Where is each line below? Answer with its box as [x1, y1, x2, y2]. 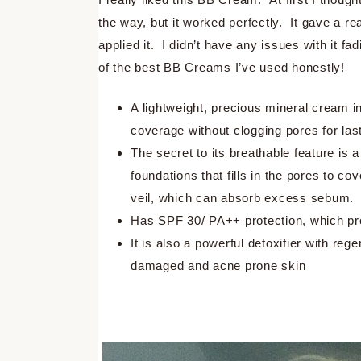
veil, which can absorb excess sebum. [131, 190, 354, 205]
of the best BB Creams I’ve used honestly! [98, 60, 349, 74]
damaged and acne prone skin [131, 258, 306, 272]
